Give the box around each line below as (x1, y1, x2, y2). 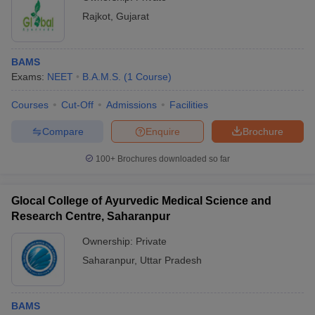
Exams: (11, 71, 47, 82)
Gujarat (116, 11, 149, 22)
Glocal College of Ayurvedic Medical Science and (11, 195, 271, 207)
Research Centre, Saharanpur (11, 210, 170, 222)
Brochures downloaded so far (115, 154, 230, 164)
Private (136, 236, 167, 247)
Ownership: (82, 236, 136, 247)
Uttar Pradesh (140, 255, 202, 266)
